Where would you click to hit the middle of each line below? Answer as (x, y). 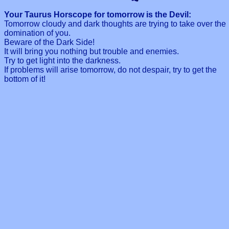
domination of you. (37, 33)
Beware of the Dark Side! (49, 42)
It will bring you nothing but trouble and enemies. (91, 51)
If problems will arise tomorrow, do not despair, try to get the (110, 70)
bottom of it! (25, 79)
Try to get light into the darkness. (62, 60)
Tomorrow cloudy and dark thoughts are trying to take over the (115, 24)
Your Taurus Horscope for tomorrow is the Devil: (98, 14)
